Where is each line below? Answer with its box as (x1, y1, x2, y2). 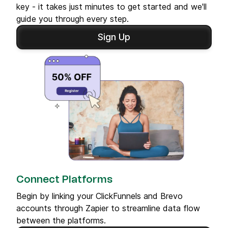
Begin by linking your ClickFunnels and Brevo (16, 190, 183, 201)
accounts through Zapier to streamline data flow (16, 203, 200, 213)
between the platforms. (16, 215, 106, 225)
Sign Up (98, 31, 130, 42)
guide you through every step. (16, 13, 129, 24)
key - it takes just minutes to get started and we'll (16, 1, 207, 12)
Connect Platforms (16, 174, 112, 185)
